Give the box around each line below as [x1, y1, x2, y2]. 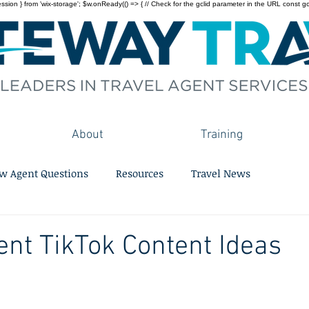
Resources [116, 166, 163, 180]
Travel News [191, 166, 250, 180]
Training [201, 128, 243, 142]
